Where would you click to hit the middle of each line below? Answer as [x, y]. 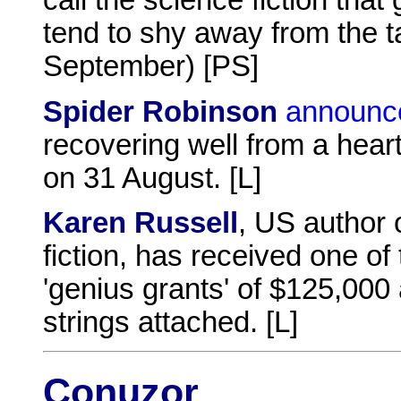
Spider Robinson [160, 111]
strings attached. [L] [171, 322]
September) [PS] [151, 67]
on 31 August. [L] [152, 178]
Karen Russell [141, 222]
